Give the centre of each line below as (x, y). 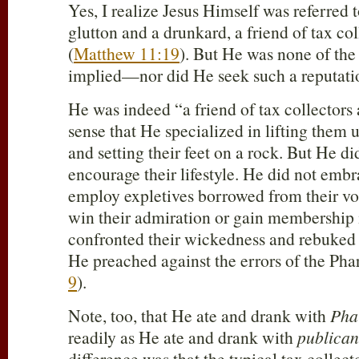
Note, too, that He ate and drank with (199, 316)
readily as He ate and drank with (183, 337)
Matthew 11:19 (127, 54)
